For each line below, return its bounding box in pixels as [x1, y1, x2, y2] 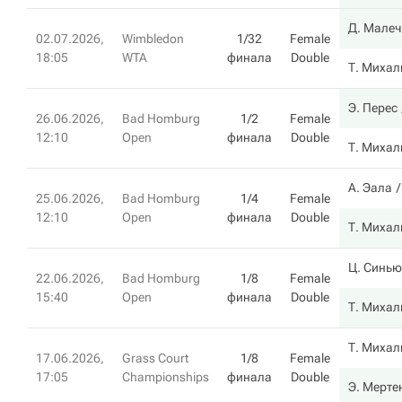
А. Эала [348, 180, 392, 195]
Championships [122, 370, 209, 384]
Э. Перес [348, 100, 398, 115]
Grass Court [122, 351, 188, 365]
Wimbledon [122, 31, 184, 46]
